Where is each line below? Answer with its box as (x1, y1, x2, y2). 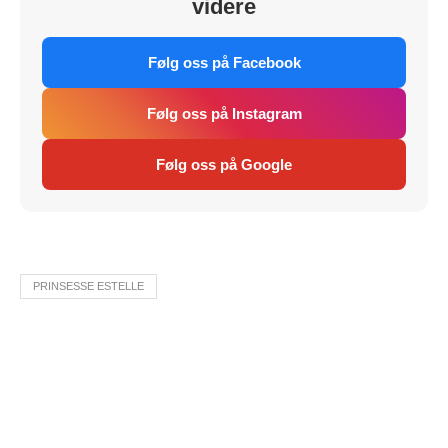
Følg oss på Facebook (147, 53, 301, 71)
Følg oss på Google (156, 155, 292, 173)
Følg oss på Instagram (146, 104, 302, 122)
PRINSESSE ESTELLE (33, 279, 144, 292)
